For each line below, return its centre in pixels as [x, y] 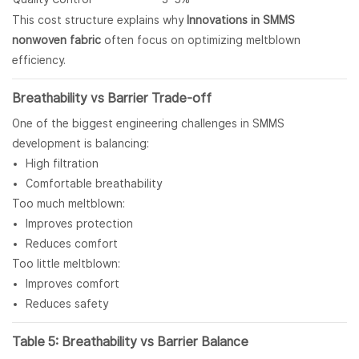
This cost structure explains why [99, 20]
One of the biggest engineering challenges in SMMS [148, 124]
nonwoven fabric [56, 40]
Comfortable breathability [93, 184]
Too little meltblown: [66, 264]
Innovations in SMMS [241, 20]
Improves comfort [72, 284]
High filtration [62, 164]
